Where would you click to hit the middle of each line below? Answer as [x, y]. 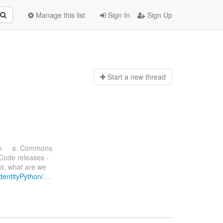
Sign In [118, 15]
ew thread [150, 77]
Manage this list [59, 15]
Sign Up [159, 15]
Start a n [121, 77]
